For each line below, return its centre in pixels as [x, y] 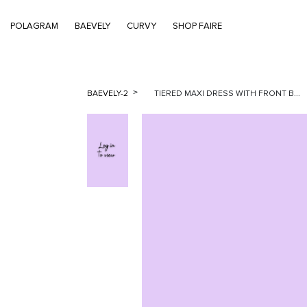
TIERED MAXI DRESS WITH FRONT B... [227, 94]
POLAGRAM [34, 26]
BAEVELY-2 [109, 94]
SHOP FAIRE [197, 26]
